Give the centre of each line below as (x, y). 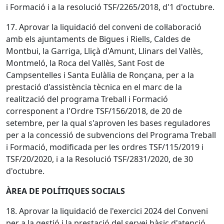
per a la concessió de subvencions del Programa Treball (111, 135)
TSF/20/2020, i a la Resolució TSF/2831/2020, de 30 (99, 159)
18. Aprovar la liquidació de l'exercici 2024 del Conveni (107, 211)
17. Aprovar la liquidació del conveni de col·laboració (104, 27)
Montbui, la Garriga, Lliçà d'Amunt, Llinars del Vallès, (104, 51)
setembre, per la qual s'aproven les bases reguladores (108, 123)
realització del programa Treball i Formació (87, 99)
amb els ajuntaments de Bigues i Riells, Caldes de (98, 39)
